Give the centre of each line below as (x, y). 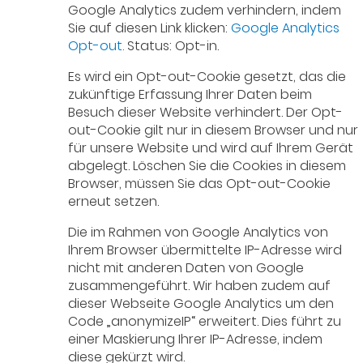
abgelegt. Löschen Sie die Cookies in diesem (207, 166)
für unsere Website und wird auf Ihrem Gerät (211, 148)
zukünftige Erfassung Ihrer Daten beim (190, 95)
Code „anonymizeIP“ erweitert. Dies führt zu (205, 322)
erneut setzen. (114, 202)
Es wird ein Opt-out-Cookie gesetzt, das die (207, 77)
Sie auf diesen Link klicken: (150, 28)
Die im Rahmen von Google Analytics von (199, 233)
